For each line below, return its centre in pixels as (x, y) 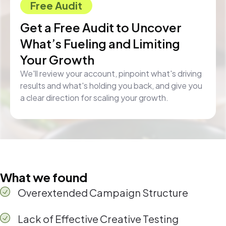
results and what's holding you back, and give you (111, 86)
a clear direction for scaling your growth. (94, 98)
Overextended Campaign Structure (103, 193)
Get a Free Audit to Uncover (101, 27)
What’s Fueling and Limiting (100, 44)
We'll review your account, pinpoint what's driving (111, 74)
